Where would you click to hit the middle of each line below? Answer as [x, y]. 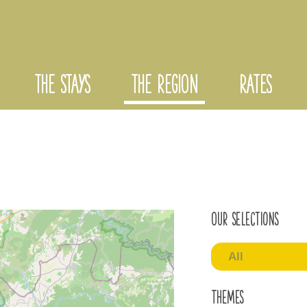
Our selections [245, 221]
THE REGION [164, 87]
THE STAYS [62, 87]
